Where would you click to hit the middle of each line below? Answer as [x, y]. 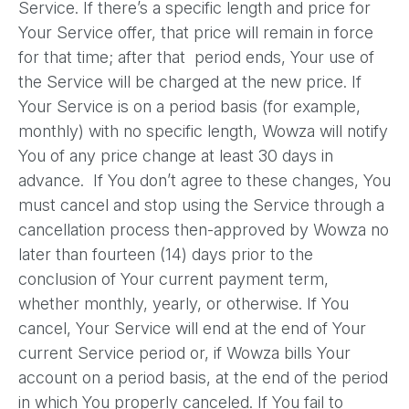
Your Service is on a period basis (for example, [189, 106]
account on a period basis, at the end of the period [203, 378]
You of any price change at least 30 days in [176, 156]
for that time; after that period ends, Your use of [196, 57]
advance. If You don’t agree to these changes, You [204, 180]
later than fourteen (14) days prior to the [166, 254]
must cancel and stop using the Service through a [201, 205]
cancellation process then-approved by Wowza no [204, 230]
